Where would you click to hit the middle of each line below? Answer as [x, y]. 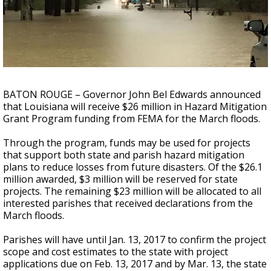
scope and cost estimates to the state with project [116, 252]
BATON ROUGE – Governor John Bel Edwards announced [132, 94]
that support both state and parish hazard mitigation [124, 155]
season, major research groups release [126, 24]
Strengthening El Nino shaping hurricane [129, 13]
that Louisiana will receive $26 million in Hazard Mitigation [135, 106]
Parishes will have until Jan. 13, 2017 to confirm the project [135, 240]
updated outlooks [123, 34]
